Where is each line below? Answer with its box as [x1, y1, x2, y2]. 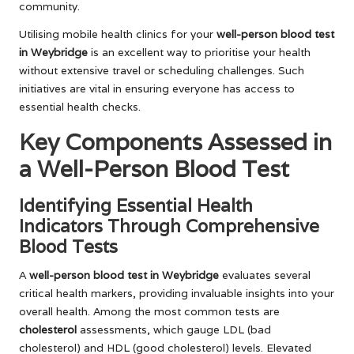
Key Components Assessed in [19, 126, 332, 156]
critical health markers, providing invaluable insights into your [19, 285, 334, 300]
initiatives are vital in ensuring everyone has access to [19, 81, 295, 96]
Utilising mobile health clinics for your [19, 26, 217, 41]
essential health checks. [19, 99, 141, 114]
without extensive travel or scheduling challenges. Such [19, 62, 304, 77]
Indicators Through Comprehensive [19, 213, 319, 237]
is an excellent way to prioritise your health [88, 44, 311, 59]
